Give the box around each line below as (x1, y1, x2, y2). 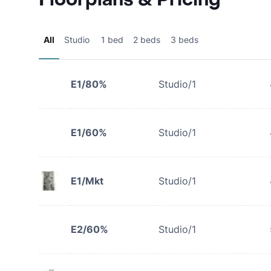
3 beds (171, 34, 198, 45)
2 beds (133, 34, 160, 45)
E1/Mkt (71, 175, 103, 187)
